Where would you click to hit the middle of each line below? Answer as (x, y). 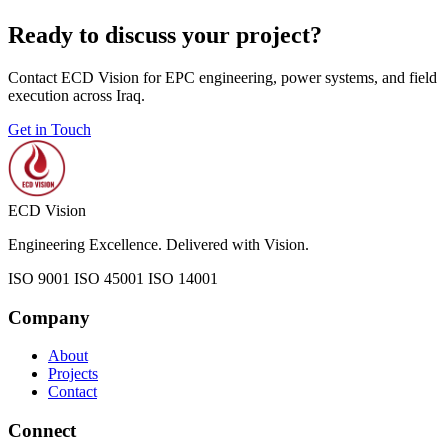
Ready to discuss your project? (165, 34)
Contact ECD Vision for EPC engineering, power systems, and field (222, 77)
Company (49, 317)
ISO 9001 (39, 278)
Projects (73, 374)
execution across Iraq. (76, 95)
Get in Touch (49, 129)
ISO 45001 (109, 278)
